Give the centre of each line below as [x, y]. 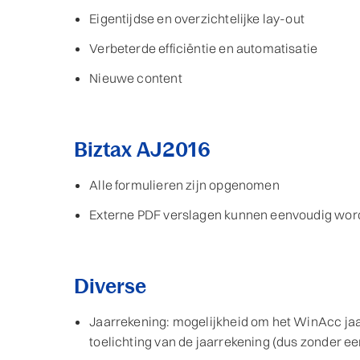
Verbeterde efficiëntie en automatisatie [204, 49]
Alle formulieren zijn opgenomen [184, 185]
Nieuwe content [136, 78]
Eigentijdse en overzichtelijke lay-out [197, 19]
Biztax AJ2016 [142, 150]
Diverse [110, 286]
